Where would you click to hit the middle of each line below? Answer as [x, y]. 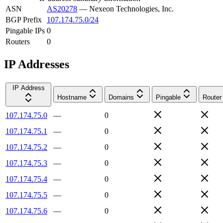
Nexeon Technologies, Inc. [131, 8]
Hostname [72, 97]
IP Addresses [37, 64]
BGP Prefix [24, 19]
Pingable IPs [25, 30]
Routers [18, 41]
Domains [121, 97]
